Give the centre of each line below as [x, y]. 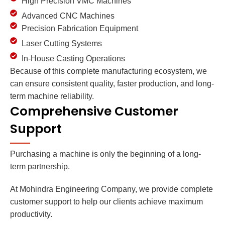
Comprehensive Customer [94, 111]
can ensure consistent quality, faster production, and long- [112, 84]
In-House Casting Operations [73, 59]
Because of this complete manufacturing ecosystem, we [108, 71]
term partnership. [40, 167]
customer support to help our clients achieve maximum [106, 202]
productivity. [31, 214]
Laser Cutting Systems [62, 44]
